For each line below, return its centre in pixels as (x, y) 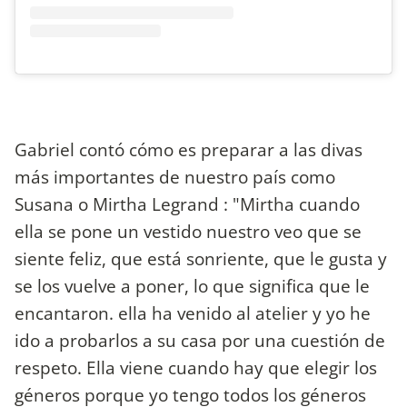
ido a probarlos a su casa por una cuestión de (200, 340)
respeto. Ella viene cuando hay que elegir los (196, 367)
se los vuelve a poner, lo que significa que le (192, 285)
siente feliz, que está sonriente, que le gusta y (201, 258)
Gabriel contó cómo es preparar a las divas (189, 149)
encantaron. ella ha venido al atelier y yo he (193, 313)
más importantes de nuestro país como (175, 176)
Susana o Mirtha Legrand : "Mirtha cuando (187, 203)
